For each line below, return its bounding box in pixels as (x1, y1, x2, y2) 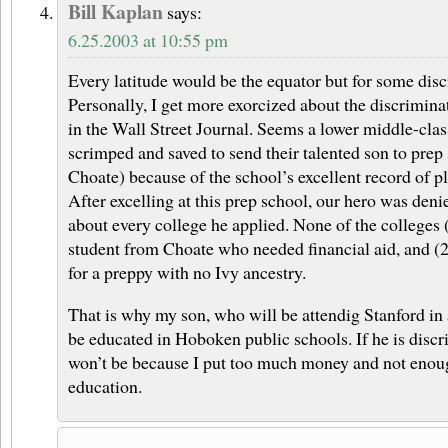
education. (68, 374, 142, 399)
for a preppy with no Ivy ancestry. (68, 260, 306, 285)
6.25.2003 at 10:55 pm (68, 28, 228, 53)
